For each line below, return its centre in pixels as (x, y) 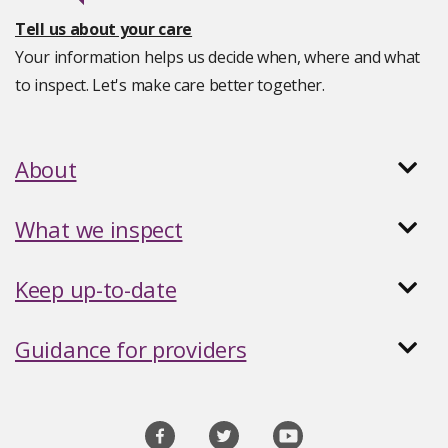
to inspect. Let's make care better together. (170, 85)
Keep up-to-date (96, 289)
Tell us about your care (104, 29)
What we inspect (99, 229)
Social (43, 421)
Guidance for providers (131, 349)
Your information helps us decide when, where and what (218, 57)
